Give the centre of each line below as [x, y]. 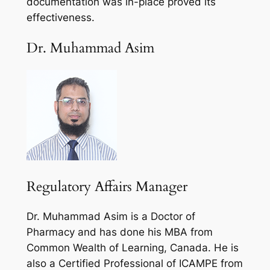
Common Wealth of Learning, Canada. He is [132, 248]
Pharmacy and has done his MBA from [119, 232]
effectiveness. [60, 18]
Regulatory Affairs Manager [107, 187]
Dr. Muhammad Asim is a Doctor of [111, 217]
